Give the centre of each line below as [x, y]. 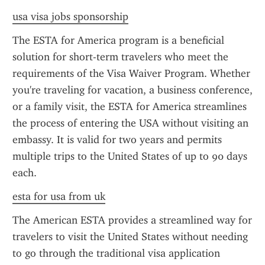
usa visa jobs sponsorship [70, 17]
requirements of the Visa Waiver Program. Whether [131, 73]
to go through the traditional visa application [116, 253]
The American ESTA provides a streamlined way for [132, 220]
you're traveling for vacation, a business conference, [132, 90]
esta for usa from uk [59, 196]
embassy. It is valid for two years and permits [117, 140]
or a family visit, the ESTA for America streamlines [130, 106]
